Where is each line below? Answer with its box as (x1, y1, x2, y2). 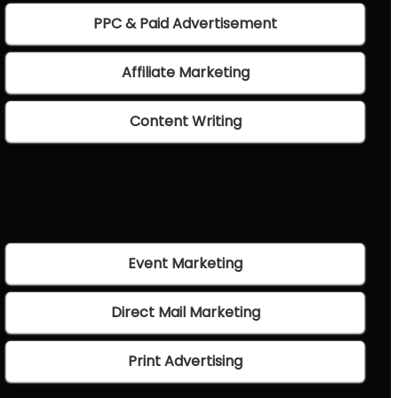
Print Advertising (128, 351, 243, 372)
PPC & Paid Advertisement (93, 13, 278, 35)
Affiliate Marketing (121, 62, 250, 84)
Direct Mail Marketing (110, 302, 260, 323)
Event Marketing (128, 253, 243, 275)
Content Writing (129, 111, 242, 132)
